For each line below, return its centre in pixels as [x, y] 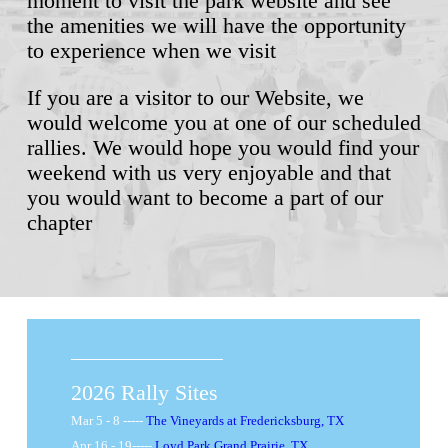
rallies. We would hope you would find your [222, 147]
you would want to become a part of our [204, 197]
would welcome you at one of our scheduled [223, 122]
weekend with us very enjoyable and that [208, 172]
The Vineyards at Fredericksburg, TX [244, 421]
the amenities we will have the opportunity [216, 25]
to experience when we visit [151, 50]
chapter [59, 222]
